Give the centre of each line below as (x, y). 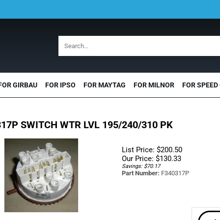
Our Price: (137, 159)
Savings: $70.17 (141, 166)
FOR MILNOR (154, 85)
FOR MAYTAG (105, 85)
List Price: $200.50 (152, 150)
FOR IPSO (60, 85)
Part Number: (140, 173)
